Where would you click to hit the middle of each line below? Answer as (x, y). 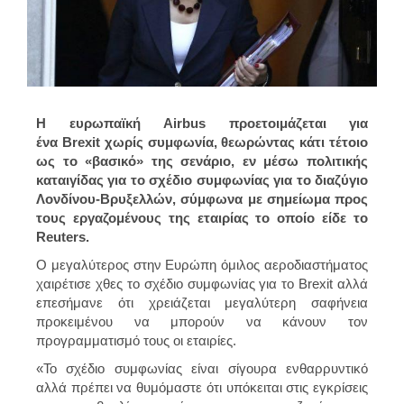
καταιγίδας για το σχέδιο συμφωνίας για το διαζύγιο (202, 179)
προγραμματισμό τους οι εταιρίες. (136, 340)
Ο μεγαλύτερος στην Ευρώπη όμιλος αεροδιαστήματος (202, 264)
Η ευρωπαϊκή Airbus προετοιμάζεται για (202, 123)
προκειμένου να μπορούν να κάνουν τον (202, 321)
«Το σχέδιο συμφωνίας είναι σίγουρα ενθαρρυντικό (202, 368)
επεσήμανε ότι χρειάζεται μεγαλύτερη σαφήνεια (202, 302)
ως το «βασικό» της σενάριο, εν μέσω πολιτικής (202, 161)
